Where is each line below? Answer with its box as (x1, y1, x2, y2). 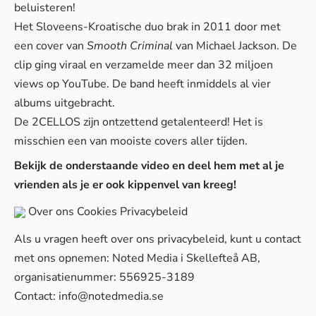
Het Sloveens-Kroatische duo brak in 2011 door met (14, 19, 281, 35)
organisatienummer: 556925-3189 (14, 269, 195, 285)
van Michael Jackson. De (173, 38, 297, 54)
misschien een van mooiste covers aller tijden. (14, 133, 248, 149)
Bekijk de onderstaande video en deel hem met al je (14, 158, 284, 174)
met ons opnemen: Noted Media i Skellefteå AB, (14, 250, 260, 266)
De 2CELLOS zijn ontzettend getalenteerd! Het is (14, 114, 263, 130)
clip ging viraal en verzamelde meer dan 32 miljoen (14, 57, 273, 73)
